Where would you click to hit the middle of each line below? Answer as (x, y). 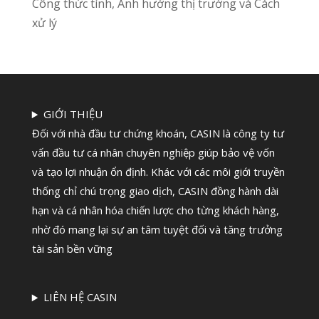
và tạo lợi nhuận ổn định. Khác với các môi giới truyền (158, 172)
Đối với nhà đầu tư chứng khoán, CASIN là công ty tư (158, 134)
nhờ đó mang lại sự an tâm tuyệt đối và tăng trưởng (157, 230)
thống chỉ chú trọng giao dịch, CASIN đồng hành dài (155, 191)
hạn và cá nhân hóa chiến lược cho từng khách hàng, (155, 210)
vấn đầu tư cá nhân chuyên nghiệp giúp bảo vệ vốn (153, 153)
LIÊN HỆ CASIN (80, 297)
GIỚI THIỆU (73, 114)
